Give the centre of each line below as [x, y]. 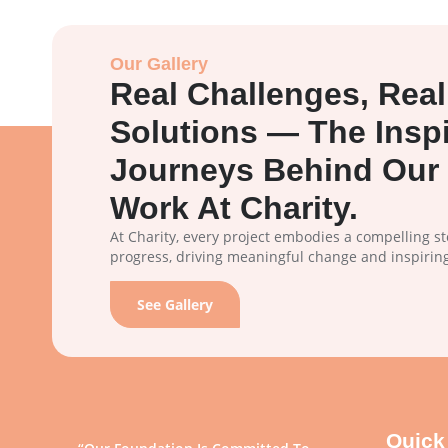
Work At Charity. [233, 207]
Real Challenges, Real [277, 93]
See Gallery [174, 304]
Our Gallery [158, 63]
